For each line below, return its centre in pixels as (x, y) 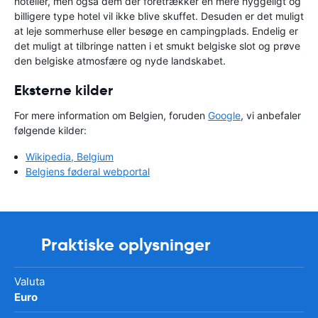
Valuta (29, 282)
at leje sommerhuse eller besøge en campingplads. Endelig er (156, 31)
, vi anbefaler (271, 116)
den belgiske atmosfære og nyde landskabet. (120, 61)
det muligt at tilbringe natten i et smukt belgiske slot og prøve (157, 46)
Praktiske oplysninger (126, 245)
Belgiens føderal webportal (88, 172)
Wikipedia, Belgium (70, 157)
